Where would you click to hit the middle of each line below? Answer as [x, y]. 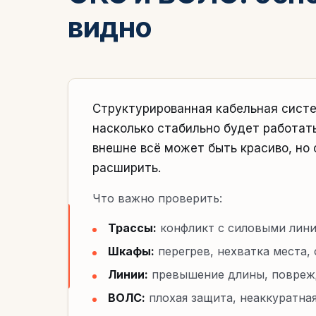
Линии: [128, 274]
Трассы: [132, 228]
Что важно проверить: [157, 198]
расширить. [127, 168]
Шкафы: [131, 251]
